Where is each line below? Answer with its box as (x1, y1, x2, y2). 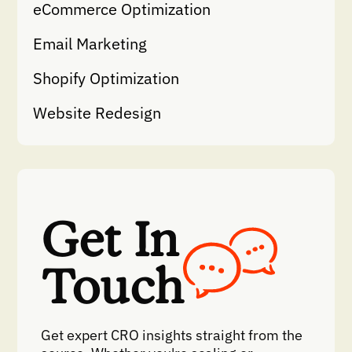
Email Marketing (33, 33, 148, 55)
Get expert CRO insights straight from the (41, 326, 303, 345)
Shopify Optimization (33, 68, 180, 90)
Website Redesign (33, 102, 162, 124)
